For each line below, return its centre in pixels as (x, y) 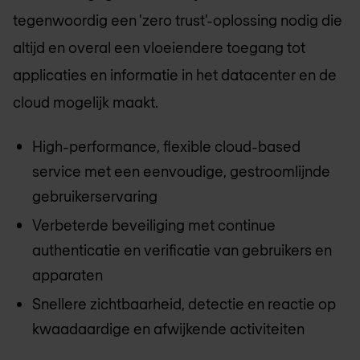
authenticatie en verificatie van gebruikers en (182, 250)
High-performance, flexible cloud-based (166, 146)
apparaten (67, 274)
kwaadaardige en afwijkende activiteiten (168, 329)
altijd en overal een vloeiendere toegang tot (159, 47)
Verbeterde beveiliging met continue (154, 225)
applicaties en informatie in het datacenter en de (175, 75)
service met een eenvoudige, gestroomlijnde (181, 171)
